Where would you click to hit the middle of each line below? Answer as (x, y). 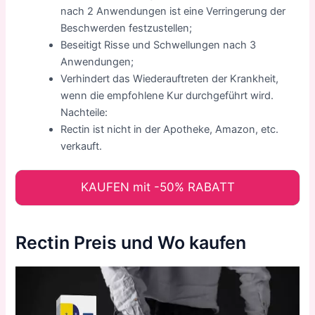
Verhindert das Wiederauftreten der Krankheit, (170, 78)
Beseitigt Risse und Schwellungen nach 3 (159, 45)
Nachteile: (84, 112)
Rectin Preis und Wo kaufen (131, 243)
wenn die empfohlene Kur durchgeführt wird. (167, 95)
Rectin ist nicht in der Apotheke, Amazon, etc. (170, 129)
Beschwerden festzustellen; (127, 28)
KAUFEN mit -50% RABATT (157, 187)
